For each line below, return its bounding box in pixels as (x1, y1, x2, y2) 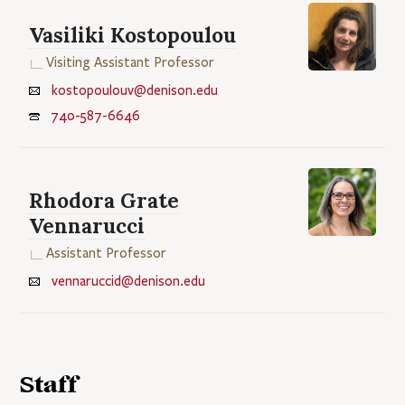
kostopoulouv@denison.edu (52, 81, 219, 99)
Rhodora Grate (29, 186, 180, 213)
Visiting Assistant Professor (46, 53, 215, 71)
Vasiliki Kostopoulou (29, 21, 237, 48)
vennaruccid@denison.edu (52, 272, 206, 289)
